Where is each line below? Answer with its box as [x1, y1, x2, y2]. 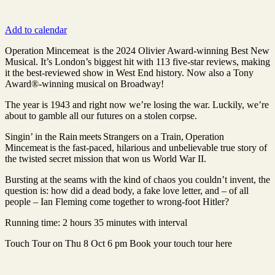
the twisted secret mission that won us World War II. [5, 153, 206, 164]
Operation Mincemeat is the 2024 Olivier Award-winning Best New [5, 45, 269, 56]
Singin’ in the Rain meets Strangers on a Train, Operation [5, 131, 224, 142]
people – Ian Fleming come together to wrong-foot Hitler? [5, 196, 229, 207]
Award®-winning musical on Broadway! [5, 78, 164, 89]
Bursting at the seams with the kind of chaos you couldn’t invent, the [5, 174, 270, 185]
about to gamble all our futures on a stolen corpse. [5, 110, 197, 121]
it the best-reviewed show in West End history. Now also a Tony [5, 67, 254, 78]
